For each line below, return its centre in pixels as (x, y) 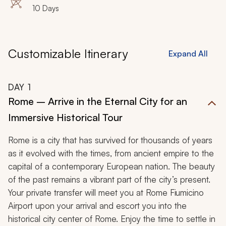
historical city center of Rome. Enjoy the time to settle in (112, 219)
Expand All (188, 54)
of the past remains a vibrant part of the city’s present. (109, 180)
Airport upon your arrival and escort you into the (97, 206)
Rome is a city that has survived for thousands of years (110, 140)
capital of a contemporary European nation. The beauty (111, 166)
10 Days (46, 9)
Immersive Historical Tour (65, 118)
